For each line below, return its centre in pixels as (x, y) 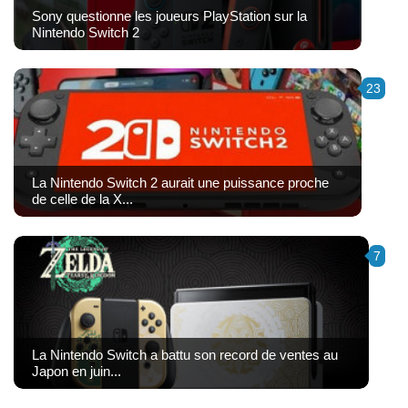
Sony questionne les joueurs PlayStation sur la (169, 15)
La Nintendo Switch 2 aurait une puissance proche (180, 183)
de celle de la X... (82, 199)
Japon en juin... (76, 371)
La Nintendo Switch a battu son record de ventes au (185, 354)
